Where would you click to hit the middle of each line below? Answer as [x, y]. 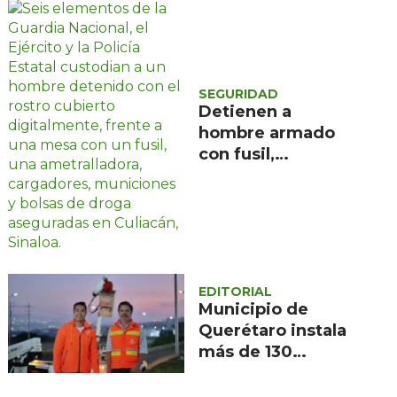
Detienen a [245, 112]
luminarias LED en [275, 373]
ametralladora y [265, 175]
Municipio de [254, 309]
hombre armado [267, 133]
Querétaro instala [273, 330]
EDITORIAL [236, 291]
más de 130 [246, 351]
